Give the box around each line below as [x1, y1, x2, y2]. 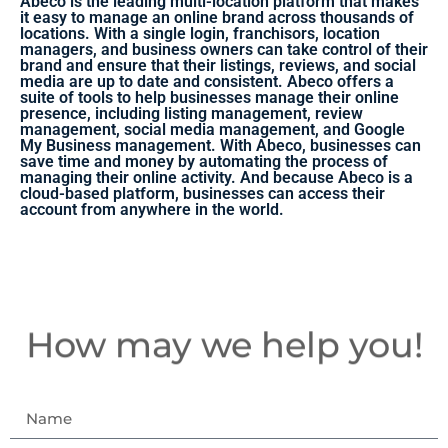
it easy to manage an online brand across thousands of [20, 7, 414, 27]
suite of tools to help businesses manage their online [20, 87, 399, 107]
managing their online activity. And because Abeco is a [20, 167, 413, 187]
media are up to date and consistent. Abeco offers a [20, 71, 394, 91]
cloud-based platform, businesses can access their [20, 183, 385, 203]
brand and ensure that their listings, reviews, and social [20, 55, 416, 75]
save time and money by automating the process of [20, 151, 388, 171]
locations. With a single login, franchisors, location [20, 23, 380, 43]
